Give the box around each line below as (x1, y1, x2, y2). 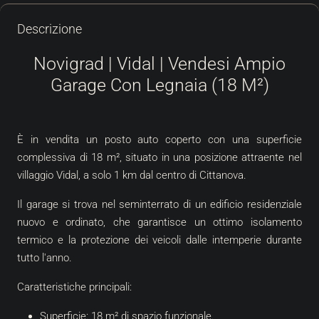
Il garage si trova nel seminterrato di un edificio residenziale (17, 197, 302, 211)
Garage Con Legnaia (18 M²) (50, 74, 269, 95)
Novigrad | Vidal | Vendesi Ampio (33, 53, 286, 74)
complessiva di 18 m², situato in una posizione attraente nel (17, 150, 302, 164)
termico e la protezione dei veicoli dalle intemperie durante (17, 233, 302, 246)
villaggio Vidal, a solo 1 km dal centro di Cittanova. (17, 168, 246, 182)
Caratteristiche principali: (17, 280, 132, 293)
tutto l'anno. (17, 251, 72, 264)
